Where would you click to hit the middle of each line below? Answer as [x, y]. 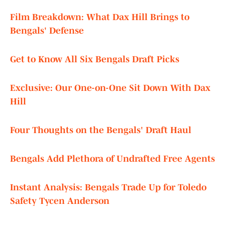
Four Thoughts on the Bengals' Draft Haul [101, 130]
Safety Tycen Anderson [60, 201]
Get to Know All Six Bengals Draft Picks [95, 60]
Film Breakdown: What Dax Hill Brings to [100, 17]
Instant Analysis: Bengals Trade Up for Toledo [108, 188]
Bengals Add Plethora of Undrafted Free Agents [113, 159]
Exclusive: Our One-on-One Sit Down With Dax [110, 88]
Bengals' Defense [47, 31]
